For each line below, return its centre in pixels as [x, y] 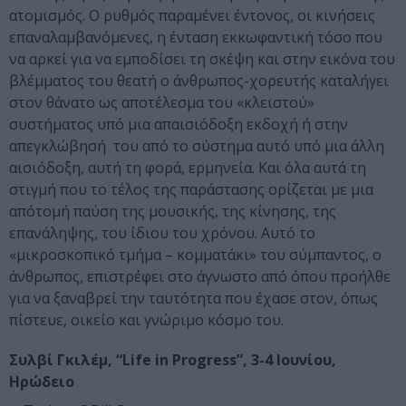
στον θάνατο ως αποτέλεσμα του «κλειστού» [162, 103]
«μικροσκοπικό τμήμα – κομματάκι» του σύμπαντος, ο [195, 255]
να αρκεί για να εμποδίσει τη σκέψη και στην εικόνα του [202, 59]
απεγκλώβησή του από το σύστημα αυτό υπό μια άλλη [197, 146]
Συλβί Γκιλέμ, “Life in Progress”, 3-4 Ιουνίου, [173, 360]
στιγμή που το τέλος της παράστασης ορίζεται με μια [191, 190]
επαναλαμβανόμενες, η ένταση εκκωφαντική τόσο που [196, 38]
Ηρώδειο [42, 382]
